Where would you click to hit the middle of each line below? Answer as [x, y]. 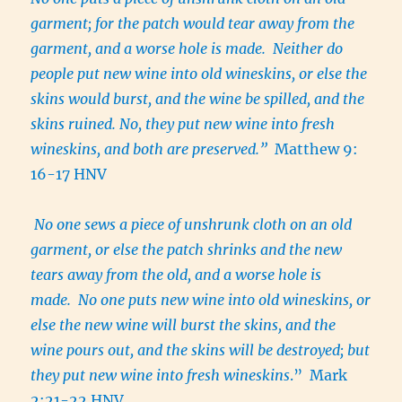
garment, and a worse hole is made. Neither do [187, 48]
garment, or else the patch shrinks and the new [187, 249]
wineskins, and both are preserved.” [149, 149]
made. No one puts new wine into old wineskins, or [201, 299]
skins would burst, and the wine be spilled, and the [198, 98]
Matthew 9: [313, 149]
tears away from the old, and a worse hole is [176, 274]
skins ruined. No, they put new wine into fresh [183, 123]
